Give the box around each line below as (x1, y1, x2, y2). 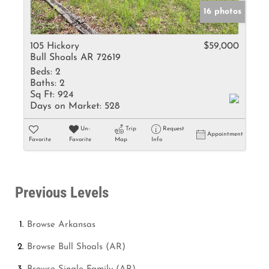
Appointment (207, 131, 243, 138)
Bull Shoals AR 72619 (30, 53, 121, 62)
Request (162, 125, 184, 132)
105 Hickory (30, 41, 79, 51)
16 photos (204, 7, 241, 16)
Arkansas (58, 220, 95, 229)
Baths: (30, 79, 56, 88)
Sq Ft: (30, 90, 55, 100)
